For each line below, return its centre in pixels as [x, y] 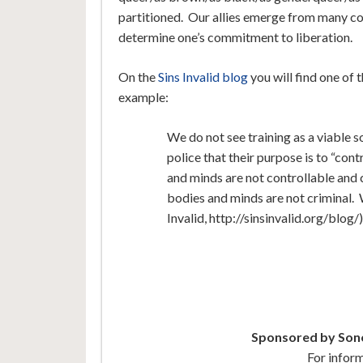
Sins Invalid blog [203, 77]
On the [138, 77]
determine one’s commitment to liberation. [235, 37]
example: [143, 97]
